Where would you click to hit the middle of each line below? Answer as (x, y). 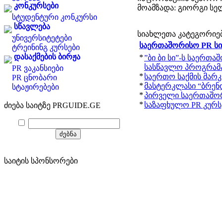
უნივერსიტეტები (42, 38)
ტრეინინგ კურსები (46, 47)
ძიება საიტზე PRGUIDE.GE (52, 105)
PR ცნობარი (34, 78)
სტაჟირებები (35, 87)
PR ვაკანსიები (38, 68)
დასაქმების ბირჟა (47, 57)
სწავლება (32, 27)
